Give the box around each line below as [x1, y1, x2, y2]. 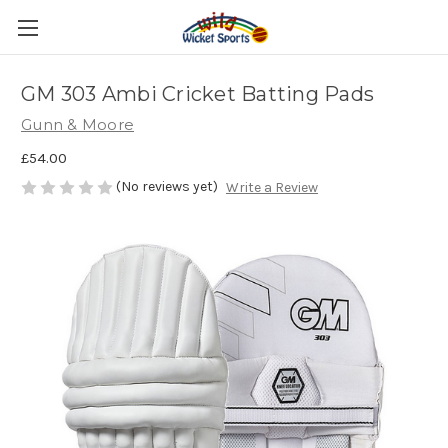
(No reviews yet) [116, 177, 218, 195]
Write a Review [225, 179, 318, 197]
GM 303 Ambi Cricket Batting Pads [21, 82, 374, 107]
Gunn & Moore [21, 115, 134, 134]
